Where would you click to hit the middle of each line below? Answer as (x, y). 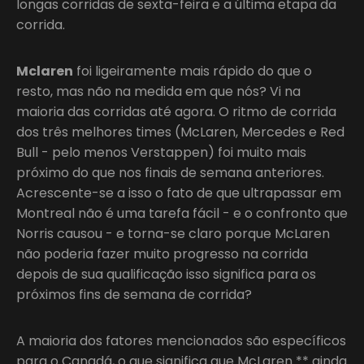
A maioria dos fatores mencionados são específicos (181, 340)
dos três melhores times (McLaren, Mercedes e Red (180, 132)
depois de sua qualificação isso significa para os (166, 274)
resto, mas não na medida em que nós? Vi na (158, 91)
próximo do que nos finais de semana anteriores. (170, 172)
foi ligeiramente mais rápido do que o (193, 71)
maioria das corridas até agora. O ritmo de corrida (176, 111)
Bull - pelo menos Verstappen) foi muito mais (161, 152)
